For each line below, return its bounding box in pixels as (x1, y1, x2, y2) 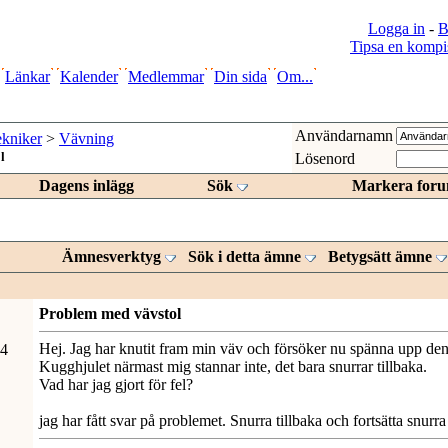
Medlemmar (128, 68, 204, 85)
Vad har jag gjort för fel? (39, 376, 193, 393)
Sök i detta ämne (188, 248, 301, 265)
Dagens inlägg (39, 177, 134, 194)
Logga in (368, 20, 425, 37)
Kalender (60, 68, 118, 85)
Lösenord (295, 150, 355, 167)
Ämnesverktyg (62, 248, 161, 265)
